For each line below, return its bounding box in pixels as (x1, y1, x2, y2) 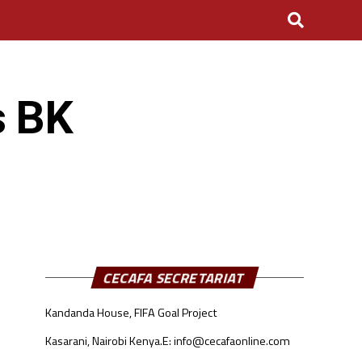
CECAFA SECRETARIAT (101, 267, 248, 288)
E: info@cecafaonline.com (162, 332, 290, 350)
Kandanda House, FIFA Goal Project (45, 304, 217, 322)
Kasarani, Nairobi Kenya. (45, 332, 162, 350)
